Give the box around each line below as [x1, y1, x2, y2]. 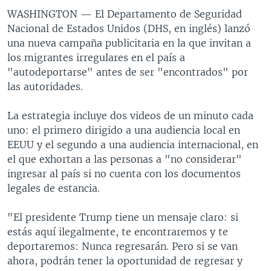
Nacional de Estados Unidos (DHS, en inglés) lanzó [7, 22, 250, 34]
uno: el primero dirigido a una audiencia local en [7, 123, 240, 136]
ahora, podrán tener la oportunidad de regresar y [7, 254, 243, 267]
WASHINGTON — [7, 7, 95, 20]
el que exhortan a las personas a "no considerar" [7, 152, 242, 165]
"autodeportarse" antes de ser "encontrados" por [7, 65, 248, 78]
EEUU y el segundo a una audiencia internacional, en [7, 138, 258, 151]
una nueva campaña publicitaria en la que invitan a [7, 36, 251, 49]
